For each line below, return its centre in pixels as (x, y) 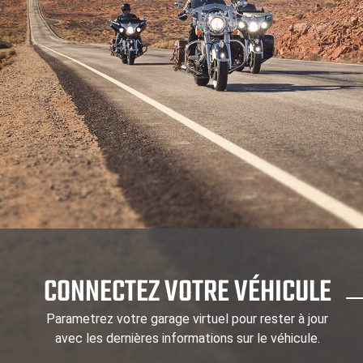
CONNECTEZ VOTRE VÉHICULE (187, 293)
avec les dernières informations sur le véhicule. (187, 339)
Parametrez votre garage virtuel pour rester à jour (188, 319)
